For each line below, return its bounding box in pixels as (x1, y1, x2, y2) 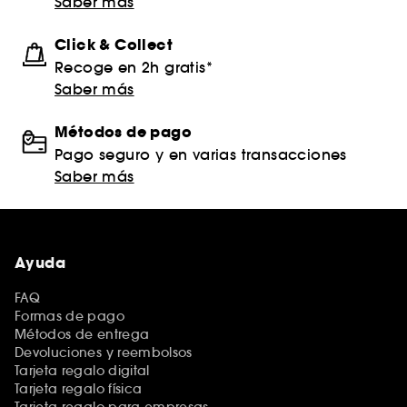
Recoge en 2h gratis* (55, 57, 213, 76)
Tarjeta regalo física (15, 380, 143, 397)
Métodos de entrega (15, 325, 150, 342)
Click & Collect (55, 34, 173, 55)
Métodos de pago (55, 121, 192, 143)
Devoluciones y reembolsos (15, 343, 193, 361)
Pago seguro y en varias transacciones (55, 144, 347, 164)
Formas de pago (15, 307, 124, 324)
